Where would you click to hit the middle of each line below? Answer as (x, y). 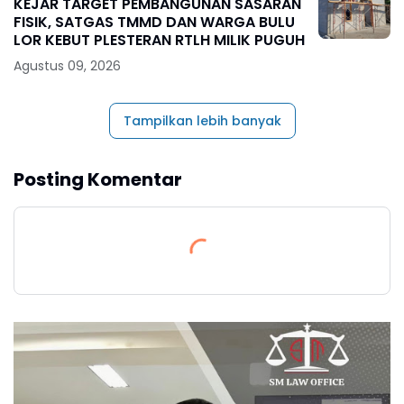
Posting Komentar (98, 179)
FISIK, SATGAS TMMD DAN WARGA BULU (154, 22)
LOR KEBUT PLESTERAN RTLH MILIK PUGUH (159, 40)
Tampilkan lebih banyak (202, 120)
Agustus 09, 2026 (67, 65)
